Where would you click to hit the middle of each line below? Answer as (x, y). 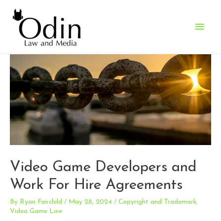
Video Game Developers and (103, 167)
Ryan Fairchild (41, 202)
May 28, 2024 (90, 202)
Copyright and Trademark (157, 202)
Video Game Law (36, 211)
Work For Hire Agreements (96, 185)
